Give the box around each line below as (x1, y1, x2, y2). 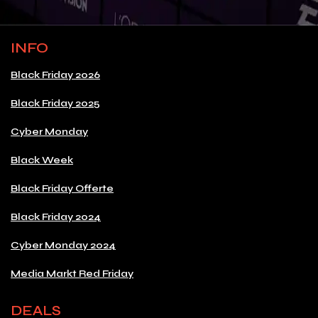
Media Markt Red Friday (11, 268, 133, 280)
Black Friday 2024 (11, 211, 101, 224)
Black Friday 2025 (11, 97, 100, 110)
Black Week (11, 154, 73, 167)
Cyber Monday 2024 (11, 239, 116, 252)
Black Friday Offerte (11, 182, 114, 195)
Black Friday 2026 (11, 69, 100, 82)
